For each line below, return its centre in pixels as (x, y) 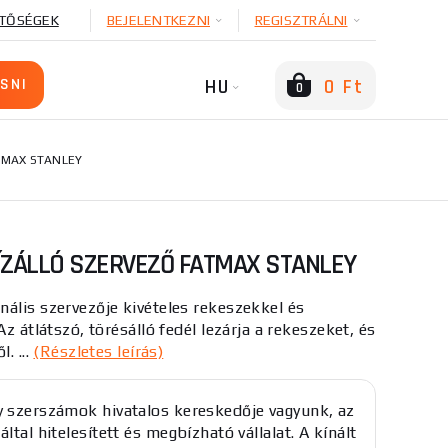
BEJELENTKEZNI (158, 20)
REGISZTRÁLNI (301, 20)
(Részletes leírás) (98, 351)
